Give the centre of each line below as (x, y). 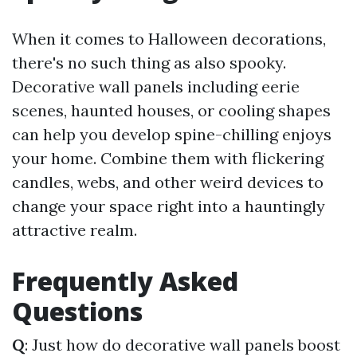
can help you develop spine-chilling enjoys (172, 135)
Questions (77, 312)
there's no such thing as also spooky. (149, 63)
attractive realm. (75, 230)
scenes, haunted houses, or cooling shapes (171, 111)
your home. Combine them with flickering (168, 159)
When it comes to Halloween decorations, (169, 39)
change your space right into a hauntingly (169, 206)
